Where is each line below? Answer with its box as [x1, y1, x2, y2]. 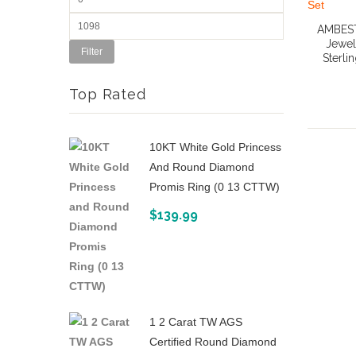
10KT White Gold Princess [149, 141, 281, 154]
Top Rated [69, 86, 147, 103]
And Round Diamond [149, 161, 254, 174]
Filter [81, 46, 103, 58]
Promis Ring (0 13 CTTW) [149, 180, 280, 194]
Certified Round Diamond [149, 335, 277, 349]
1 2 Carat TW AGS [149, 315, 242, 329]
